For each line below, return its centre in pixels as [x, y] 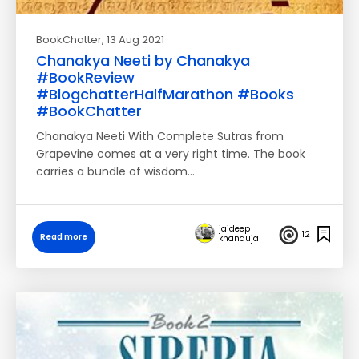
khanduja [239, 238]
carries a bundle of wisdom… [115, 171]
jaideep [234, 228]
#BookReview [85, 77]
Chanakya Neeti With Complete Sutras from [160, 136]
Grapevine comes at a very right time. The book [171, 154]
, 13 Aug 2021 [133, 40]
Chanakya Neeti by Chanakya [143, 61]
